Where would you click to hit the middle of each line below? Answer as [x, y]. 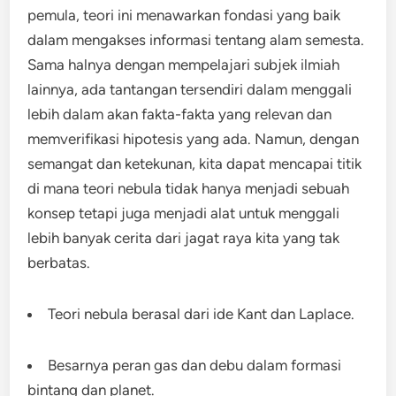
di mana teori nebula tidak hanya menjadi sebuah [189, 188]
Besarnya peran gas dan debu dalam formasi [195, 365]
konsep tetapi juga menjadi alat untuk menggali [184, 213]
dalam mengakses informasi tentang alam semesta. [196, 40]
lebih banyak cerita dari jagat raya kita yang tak [184, 238]
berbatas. [59, 263]
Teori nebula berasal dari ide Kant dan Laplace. [202, 314]
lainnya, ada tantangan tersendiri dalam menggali [190, 89]
